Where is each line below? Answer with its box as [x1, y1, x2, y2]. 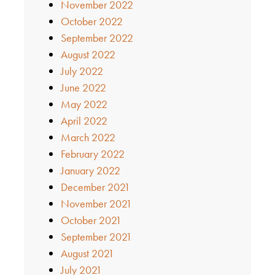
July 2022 [60, 64, 103, 79]
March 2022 [60, 130, 115, 145]
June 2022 [60, 80, 106, 95]
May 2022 [60, 97, 107, 112]
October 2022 [60, 14, 123, 29]
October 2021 [60, 213, 122, 228]
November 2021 [60, 196, 132, 211]
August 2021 [60, 246, 114, 261]
